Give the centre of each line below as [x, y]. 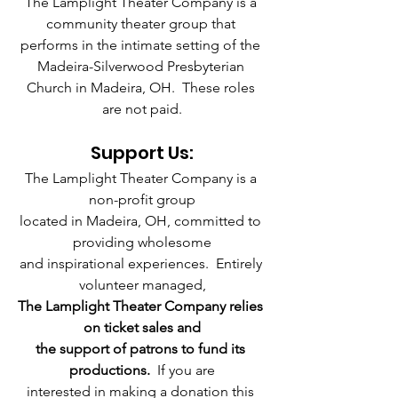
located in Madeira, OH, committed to [142, 220]
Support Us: [142, 152]
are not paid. [142, 108]
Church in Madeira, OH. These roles [142, 87]
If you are [184, 370]
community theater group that [142, 23]
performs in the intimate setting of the [142, 44]
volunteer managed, [142, 284]
